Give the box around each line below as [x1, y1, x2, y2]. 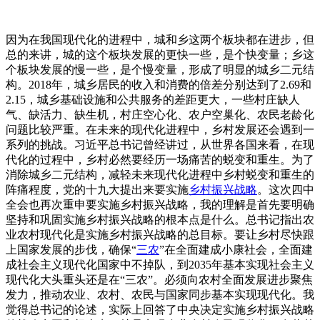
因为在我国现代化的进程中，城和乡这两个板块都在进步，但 [6, 33, 314, 46]
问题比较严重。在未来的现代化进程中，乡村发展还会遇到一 [6, 123, 314, 136]
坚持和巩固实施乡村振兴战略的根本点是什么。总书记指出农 [6, 213, 314, 226]
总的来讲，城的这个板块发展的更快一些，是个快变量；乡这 [6, 48, 314, 61]
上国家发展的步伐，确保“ [6, 243, 136, 256]
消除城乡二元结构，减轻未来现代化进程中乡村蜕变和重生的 [6, 168, 314, 181]
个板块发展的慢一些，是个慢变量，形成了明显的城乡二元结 [6, 63, 314, 76]
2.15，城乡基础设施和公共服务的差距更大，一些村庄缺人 [6, 93, 300, 106]
